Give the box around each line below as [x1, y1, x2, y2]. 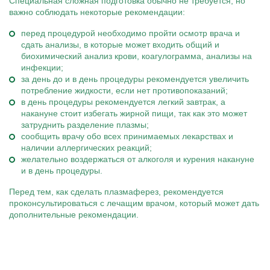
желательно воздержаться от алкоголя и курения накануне [21, 154, 254, 164]
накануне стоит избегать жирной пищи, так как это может [21, 108, 247, 118]
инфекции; [21, 63, 63, 72]
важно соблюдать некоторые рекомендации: [9, 7, 185, 17]
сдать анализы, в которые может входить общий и [21, 40, 219, 49]
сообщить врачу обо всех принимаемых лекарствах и [21, 131, 233, 141]
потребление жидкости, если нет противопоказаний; [21, 86, 228, 95]
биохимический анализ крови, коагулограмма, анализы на [21, 51, 252, 61]
